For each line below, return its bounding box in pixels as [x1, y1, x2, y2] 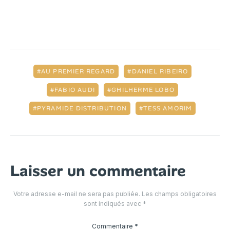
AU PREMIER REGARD [41, 67, 116, 76]
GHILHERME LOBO [111, 86, 175, 94]
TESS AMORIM [143, 104, 193, 113]
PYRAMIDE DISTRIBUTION [36, 104, 127, 113]
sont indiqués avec [84, 200, 143, 208]
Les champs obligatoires [142, 190, 217, 198]
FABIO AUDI [54, 86, 95, 94]
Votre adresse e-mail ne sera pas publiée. [13, 190, 140, 198]
